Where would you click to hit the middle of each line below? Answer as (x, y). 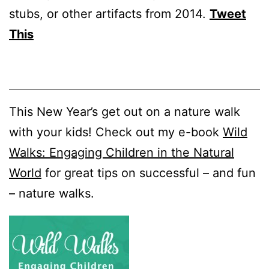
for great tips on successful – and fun (149, 173)
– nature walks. (52, 194)
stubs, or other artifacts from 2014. (109, 14)
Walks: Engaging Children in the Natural (122, 153)
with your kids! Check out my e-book (116, 132)
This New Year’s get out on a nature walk (125, 112)
